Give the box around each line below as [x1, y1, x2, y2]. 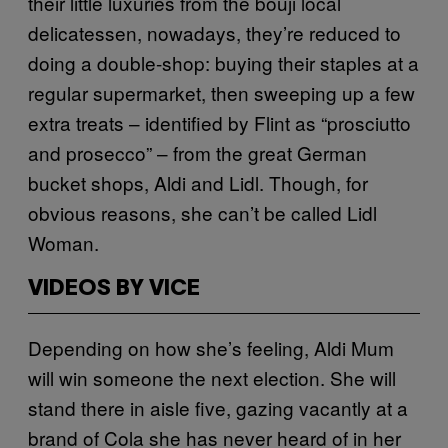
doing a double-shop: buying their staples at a [28, 48, 419, 76]
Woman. [28, 228, 99, 256]
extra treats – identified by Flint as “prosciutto [28, 108, 411, 136]
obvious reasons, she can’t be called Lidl [28, 198, 377, 226]
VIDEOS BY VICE [28, 278, 200, 299]
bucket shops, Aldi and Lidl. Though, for [28, 168, 368, 196]
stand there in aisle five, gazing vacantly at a [28, 393, 408, 421]
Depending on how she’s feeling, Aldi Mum [28, 333, 394, 361]
